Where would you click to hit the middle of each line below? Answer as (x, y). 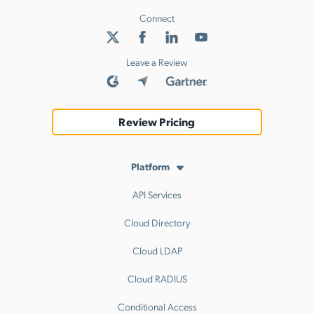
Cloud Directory (157, 222)
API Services (157, 194)
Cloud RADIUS (157, 278)
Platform (150, 166)
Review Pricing (157, 121)
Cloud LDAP (157, 250)
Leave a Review (157, 61)
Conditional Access (157, 306)
